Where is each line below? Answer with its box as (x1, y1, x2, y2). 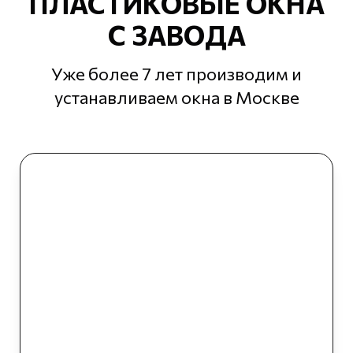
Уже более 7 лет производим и (51, 62, 302, 84)
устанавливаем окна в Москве (54, 86, 299, 108)
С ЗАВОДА (107, 17, 246, 51)
